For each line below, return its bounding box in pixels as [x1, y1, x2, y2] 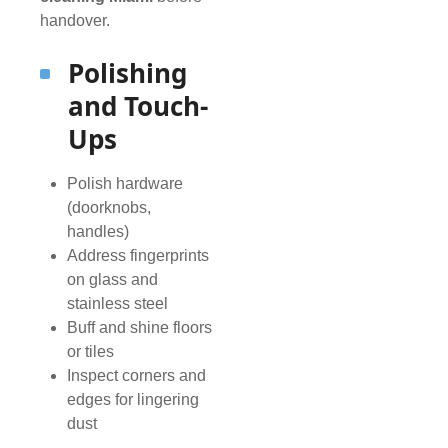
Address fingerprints [67, 247, 210, 265]
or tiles [67, 343, 115, 361]
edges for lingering [67, 391, 200, 409]
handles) [67, 223, 130, 241]
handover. [40, 12, 110, 30]
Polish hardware [67, 175, 184, 193]
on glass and [67, 271, 159, 289]
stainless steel [67, 295, 169, 313]
